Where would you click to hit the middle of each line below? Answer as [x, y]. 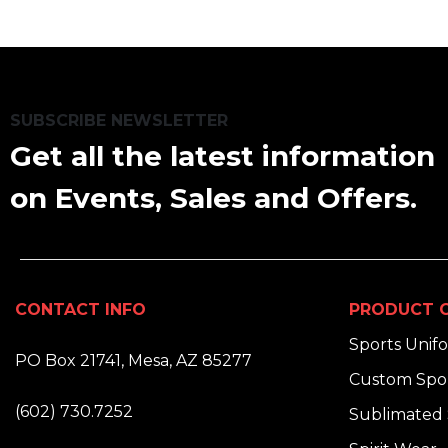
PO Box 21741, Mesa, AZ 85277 [133, 360]
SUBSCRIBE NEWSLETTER [119, 120]
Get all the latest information [222, 155]
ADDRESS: [56, 339]
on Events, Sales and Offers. [213, 197]
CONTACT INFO [80, 309]
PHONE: [48, 390]
